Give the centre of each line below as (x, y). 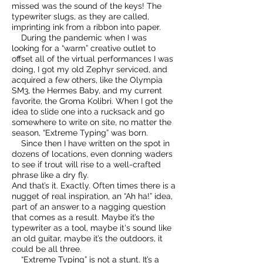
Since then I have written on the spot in (91, 143)
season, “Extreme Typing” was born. (80, 133)
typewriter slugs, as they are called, (80, 16)
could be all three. (47, 249)
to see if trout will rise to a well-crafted (86, 164)
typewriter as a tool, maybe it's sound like (92, 228)
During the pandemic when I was (79, 38)
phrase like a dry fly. (50, 175)
